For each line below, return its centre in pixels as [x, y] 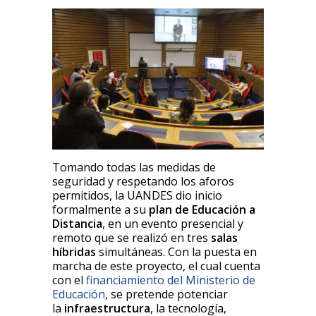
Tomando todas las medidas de [134, 167]
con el [69, 280]
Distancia [77, 223]
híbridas [74, 251]
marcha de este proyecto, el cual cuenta [156, 266]
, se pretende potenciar [166, 294]
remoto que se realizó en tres [132, 237]
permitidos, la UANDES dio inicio [137, 195]
